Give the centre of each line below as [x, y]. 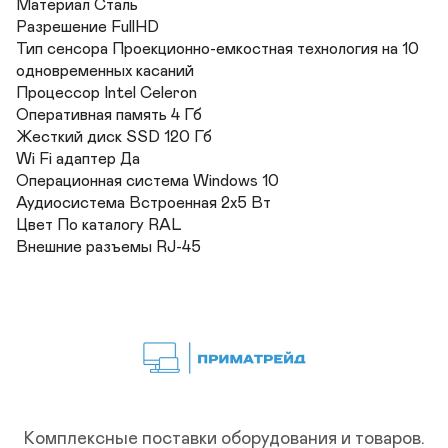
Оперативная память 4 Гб [109, 115]
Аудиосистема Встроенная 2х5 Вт [143, 203]
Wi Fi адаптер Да [78, 159]
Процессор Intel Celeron [106, 93]
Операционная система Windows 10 [147, 181]
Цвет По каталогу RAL [101, 225]
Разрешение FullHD [87, 27]
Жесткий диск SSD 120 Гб [114, 137]
